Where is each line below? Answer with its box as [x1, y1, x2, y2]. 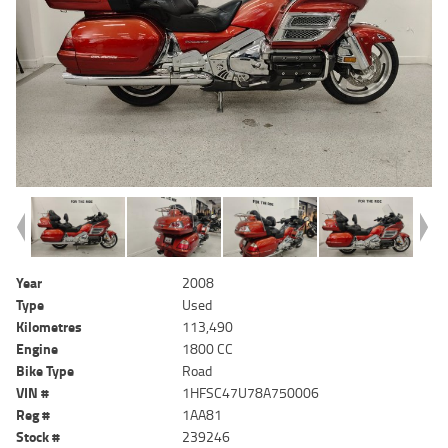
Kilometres [16, 316, 82, 338]
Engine [16, 338, 58, 360]
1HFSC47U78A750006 [182, 382, 320, 404]
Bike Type [16, 360, 74, 382]
